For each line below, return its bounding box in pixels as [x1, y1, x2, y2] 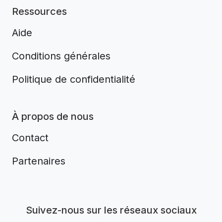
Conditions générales [12, 50, 111, 62]
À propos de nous [12, 111, 94, 123]
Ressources [12, 5, 67, 18]
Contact [12, 132, 49, 144]
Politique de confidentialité [12, 73, 135, 86]
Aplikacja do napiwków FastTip [53, 193, 169, 204]
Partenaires [12, 155, 65, 167]
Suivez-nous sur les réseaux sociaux [25, 204, 197, 217]
